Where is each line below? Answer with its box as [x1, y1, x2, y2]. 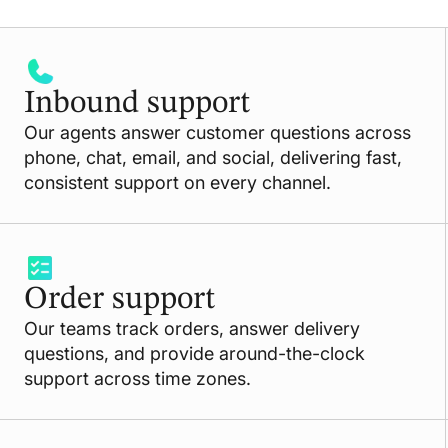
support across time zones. [23, 367, 251, 389]
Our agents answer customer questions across [23, 121, 411, 143]
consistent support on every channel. [23, 171, 331, 193]
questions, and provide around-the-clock [23, 342, 365, 364]
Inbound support [23, 87, 250, 120]
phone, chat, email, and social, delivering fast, [23, 146, 402, 168]
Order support [23, 283, 215, 316]
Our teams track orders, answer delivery [23, 317, 360, 339]
